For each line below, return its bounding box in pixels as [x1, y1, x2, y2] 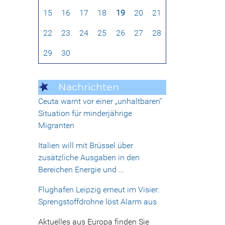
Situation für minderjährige [38, 108, 132, 119]
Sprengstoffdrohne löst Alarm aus [38, 197, 157, 207]
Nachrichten [58, 81, 119, 93]
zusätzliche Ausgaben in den [38, 153, 140, 163]
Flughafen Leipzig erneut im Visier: [38, 185, 159, 195]
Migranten [38, 121, 74, 131]
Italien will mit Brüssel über [38, 141, 133, 151]
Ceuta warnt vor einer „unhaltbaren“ [38, 96, 162, 106]
